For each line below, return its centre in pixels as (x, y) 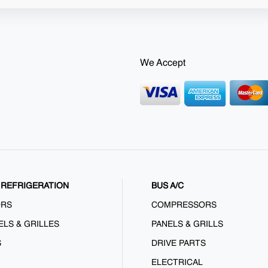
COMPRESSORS (184, 205)
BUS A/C (168, 186)
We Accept (162, 64)
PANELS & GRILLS (188, 225)
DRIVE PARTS (179, 244)
